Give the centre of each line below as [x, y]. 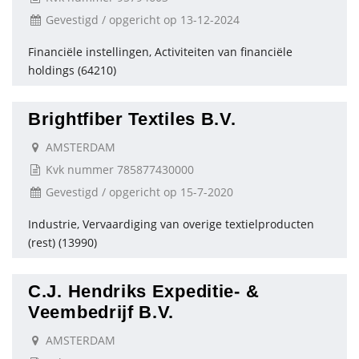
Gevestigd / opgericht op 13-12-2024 [141, 20]
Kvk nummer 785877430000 [118, 169]
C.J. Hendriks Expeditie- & [144, 291]
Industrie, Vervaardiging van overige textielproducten [171, 224]
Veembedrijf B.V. [101, 312]
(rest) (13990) [63, 242]
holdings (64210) [72, 70]
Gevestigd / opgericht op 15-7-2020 [138, 192]
